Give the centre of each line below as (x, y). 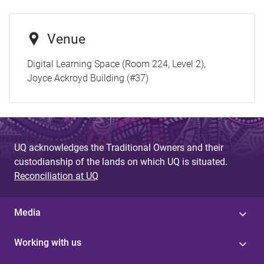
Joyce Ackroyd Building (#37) (89, 78)
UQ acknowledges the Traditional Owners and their (119, 148)
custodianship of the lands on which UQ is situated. (121, 162)
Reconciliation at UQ (56, 176)
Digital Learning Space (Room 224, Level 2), (116, 64)
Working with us (48, 243)
